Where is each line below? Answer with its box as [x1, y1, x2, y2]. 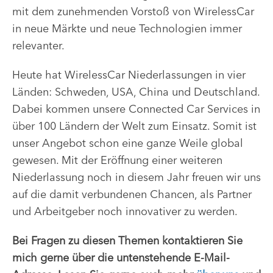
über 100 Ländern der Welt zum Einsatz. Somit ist [12, 119, 257, 133]
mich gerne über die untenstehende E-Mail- [12, 250, 230, 265]
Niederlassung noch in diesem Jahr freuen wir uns [12, 170, 261, 185]
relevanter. [12, 38, 65, 53]
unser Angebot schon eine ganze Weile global [12, 136, 243, 151]
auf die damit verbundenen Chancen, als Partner [12, 187, 252, 202]
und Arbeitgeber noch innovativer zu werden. [12, 204, 238, 219]
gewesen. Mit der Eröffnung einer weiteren [12, 153, 222, 168]
